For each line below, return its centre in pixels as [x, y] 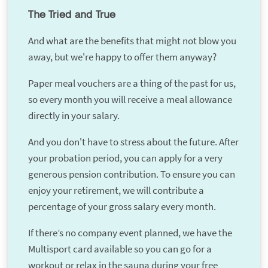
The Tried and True [71, 15]
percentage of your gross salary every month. [122, 207]
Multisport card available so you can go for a [120, 249]
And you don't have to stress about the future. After [133, 142]
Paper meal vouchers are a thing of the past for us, [132, 83]
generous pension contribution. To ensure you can [131, 174]
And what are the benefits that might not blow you [132, 41]
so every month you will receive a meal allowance [130, 100]
